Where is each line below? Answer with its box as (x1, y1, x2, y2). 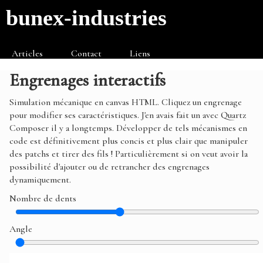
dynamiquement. (9, 174, 71, 186)
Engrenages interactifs (9, 69, 166, 91)
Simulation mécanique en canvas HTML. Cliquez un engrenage (9, 96, 242, 108)
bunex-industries (6, 5, 167, 30)
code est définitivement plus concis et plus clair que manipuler (9, 135, 248, 147)
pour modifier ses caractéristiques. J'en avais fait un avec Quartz (9, 109, 246, 121)
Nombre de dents (9, 193, 76, 204)
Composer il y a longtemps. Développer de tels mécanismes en (9, 122, 247, 134)
